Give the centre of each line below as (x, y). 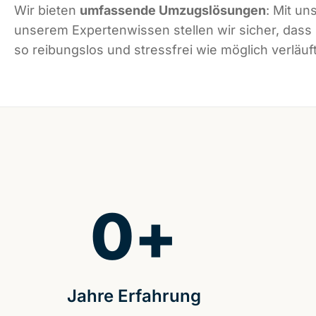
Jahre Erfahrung (134, 296)
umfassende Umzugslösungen (173, 11)
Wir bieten (47, 11)
